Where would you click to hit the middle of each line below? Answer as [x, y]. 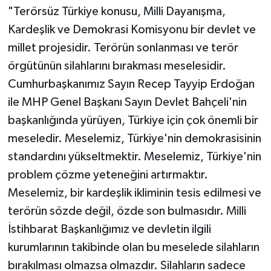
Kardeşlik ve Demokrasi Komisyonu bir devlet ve [132, 30]
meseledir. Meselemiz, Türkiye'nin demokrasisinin [134, 139]
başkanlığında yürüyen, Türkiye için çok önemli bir [133, 121]
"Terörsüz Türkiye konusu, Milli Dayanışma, [116, 12]
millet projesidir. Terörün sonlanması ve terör [123, 48]
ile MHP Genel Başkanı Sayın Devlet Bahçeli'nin [127, 103]
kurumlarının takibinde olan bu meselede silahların [133, 248]
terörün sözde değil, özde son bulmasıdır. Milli [127, 211]
